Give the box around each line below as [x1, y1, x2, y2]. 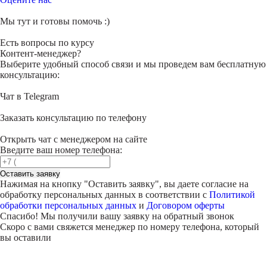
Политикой [209, 190, 255, 200]
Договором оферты [147, 200, 225, 210]
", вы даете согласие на [155, 179, 249, 189]
